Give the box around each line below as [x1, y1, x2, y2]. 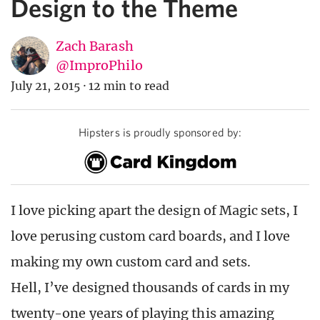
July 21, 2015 [11, 79, 81, 94]
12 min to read [88, 79, 170, 94]
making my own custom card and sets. [11, 253, 251, 270]
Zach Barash [56, 38, 134, 55]
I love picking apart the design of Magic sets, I [11, 201, 299, 219]
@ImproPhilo [56, 57, 143, 74]
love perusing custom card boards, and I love [11, 227, 291, 244]
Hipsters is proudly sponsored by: [79, 126, 241, 139]
